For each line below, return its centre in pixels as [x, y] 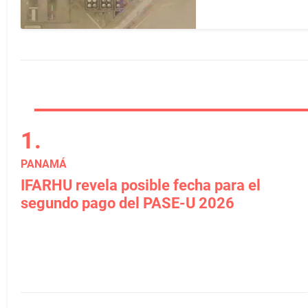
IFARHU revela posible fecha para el [141, 185]
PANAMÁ [44, 164]
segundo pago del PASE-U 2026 [128, 203]
